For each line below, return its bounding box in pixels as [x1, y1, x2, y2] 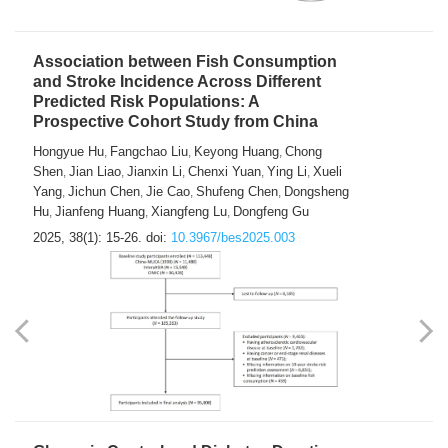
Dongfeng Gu [233, 204, 309, 220]
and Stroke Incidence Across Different [33, 73, 321, 91]
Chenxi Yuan [188, 164, 261, 180]
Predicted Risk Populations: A [33, 93, 259, 111]
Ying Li [267, 164, 307, 180]
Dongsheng [284, 184, 349, 200]
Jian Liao [69, 164, 121, 180]
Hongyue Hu [33, 144, 104, 160]
